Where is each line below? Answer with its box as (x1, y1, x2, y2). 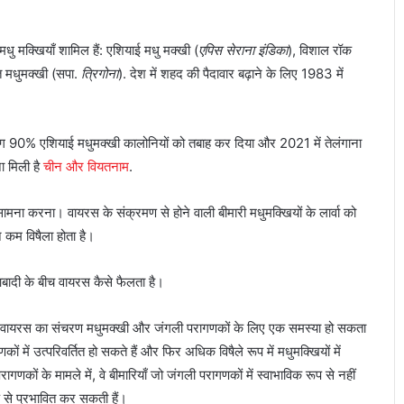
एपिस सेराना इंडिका (198, 41, 288, 60)
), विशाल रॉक (288, 41, 352, 60)
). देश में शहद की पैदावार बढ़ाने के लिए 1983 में (118, 65, 344, 83)
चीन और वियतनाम (43, 158, 129, 176)
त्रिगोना (81, 65, 118, 83)
